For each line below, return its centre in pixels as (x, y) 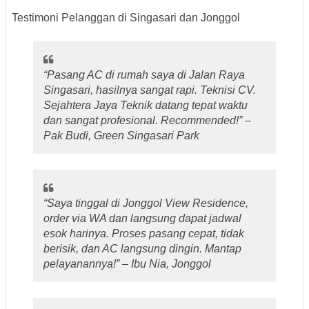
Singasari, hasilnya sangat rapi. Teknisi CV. (150, 90)
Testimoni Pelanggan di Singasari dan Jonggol (126, 18)
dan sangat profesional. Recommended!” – (148, 120)
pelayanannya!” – (88, 263)
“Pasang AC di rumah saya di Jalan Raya (144, 74)
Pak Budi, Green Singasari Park (122, 135)
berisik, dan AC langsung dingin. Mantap (143, 248)
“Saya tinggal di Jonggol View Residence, (146, 203)
